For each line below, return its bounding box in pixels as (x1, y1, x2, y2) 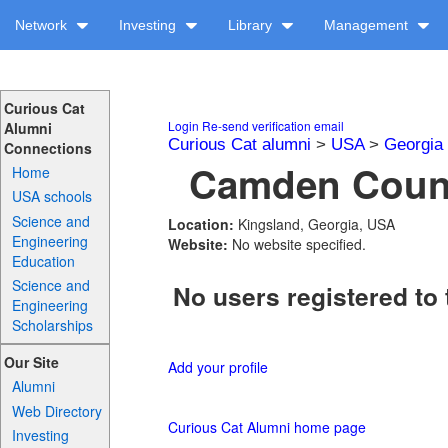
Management (324, 17, 412, 33)
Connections (3, 138, 92, 158)
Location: (168, 214, 238, 234)
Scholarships (12, 314, 94, 335)
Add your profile (168, 357, 268, 378)
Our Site (3, 352, 59, 373)
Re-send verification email (202, 117, 344, 134)
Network (15, 17, 71, 33)
